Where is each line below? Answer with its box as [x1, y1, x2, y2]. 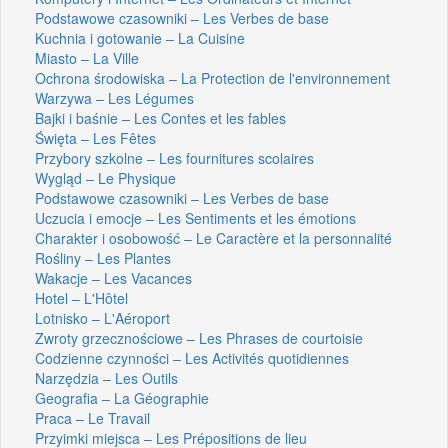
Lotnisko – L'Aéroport [35, 307, 170, 328]
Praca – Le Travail [35, 407, 150, 428]
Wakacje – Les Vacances [35, 267, 192, 288]
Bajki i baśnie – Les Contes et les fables [35, 107, 286, 128]
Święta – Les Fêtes [35, 127, 156, 148]
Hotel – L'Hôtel [35, 287, 128, 308]
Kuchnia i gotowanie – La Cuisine [35, 27, 245, 48]
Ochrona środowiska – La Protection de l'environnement [35, 67, 390, 88]
